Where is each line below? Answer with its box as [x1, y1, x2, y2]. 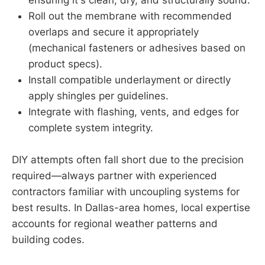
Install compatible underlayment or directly [28, 74, 231, 86]
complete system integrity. [28, 122, 153, 134]
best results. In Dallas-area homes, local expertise [12, 202, 250, 214]
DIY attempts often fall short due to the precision [12, 154, 244, 166]
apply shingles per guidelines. [28, 90, 169, 102]
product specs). [28, 58, 102, 70]
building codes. [12, 234, 85, 246]
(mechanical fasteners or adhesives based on [28, 42, 245, 54]
